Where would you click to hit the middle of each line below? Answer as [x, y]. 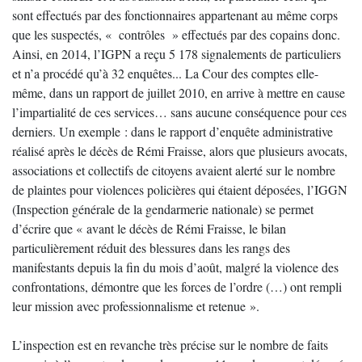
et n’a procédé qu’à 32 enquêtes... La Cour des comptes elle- [165, 73]
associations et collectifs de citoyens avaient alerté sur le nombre [174, 170]
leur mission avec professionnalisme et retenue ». [136, 306]
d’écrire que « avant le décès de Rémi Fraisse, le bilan [149, 228]
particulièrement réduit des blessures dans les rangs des [151, 248]
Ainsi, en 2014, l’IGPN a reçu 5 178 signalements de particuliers [177, 54]
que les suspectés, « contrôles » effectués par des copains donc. [176, 34]
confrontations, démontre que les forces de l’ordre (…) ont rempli [177, 286]
